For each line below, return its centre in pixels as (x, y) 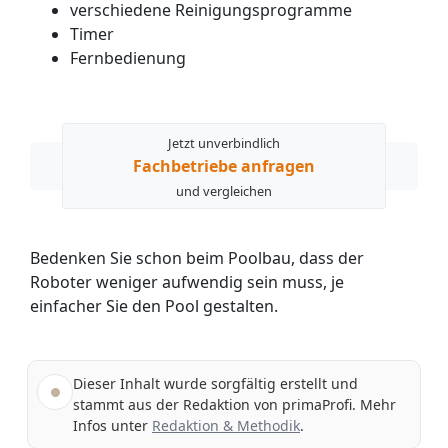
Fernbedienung (128, 58)
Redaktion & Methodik (226, 425)
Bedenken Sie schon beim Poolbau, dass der (197, 258)
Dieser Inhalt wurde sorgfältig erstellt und (215, 383)
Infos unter (112, 425)
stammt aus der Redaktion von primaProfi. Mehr (234, 404)
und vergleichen (223, 190)
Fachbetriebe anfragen (223, 165)
